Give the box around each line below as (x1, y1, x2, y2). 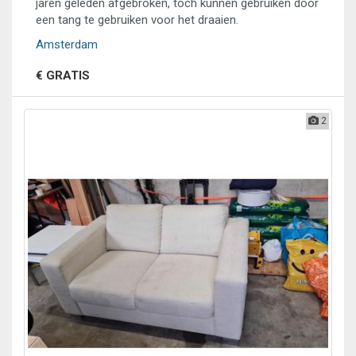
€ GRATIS (36, 68, 90, 83)
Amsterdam (36, 37, 98, 52)
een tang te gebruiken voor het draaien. (36, 13, 238, 27)
